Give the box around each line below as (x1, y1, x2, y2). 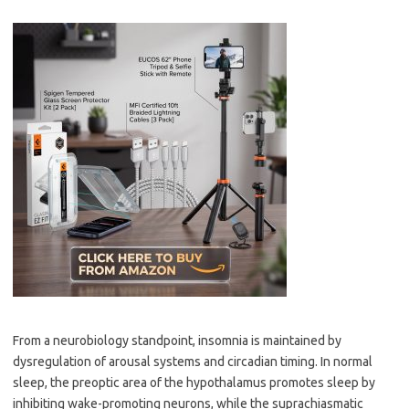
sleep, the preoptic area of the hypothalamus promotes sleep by (13, 375, 375, 390)
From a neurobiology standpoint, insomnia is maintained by (13, 333, 341, 348)
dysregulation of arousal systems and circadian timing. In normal (13, 354, 372, 369)
